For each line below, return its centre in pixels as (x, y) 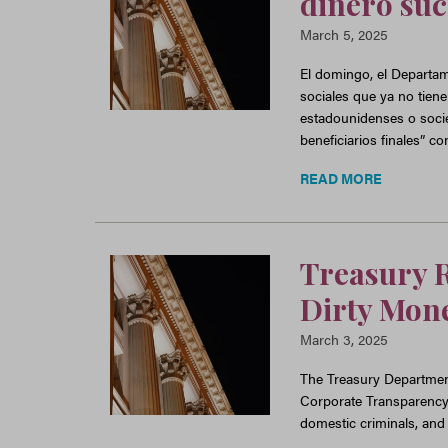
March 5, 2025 (343, 34)
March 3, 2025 (343, 339)
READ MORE (340, 178)
